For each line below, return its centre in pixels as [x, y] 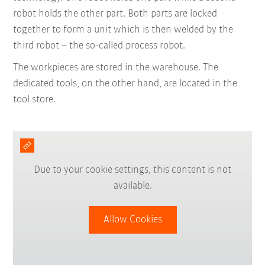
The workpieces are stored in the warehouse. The [116, 67]
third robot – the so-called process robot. [99, 46]
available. [132, 186]
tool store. [35, 99]
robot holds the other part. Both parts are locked [115, 14]
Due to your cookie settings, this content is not [132, 170]
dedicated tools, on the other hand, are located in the [125, 83]
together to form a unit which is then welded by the [123, 30]
